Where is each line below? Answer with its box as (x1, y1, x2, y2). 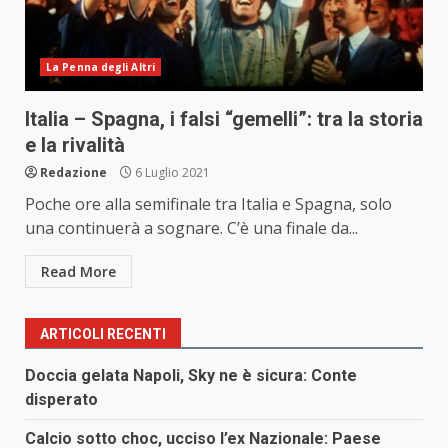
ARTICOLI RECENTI (40, 326, 166, 343)
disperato (25, 390, 98, 410)
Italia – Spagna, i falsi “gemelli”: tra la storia (25, 107, 423, 132)
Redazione (40, 164, 107, 182)
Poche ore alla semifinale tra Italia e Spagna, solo (25, 193, 392, 216)
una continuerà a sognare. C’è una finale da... (25, 217, 358, 240)
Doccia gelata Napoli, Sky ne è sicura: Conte (25, 366, 357, 386)
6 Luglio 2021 (132, 164, 210, 182)
